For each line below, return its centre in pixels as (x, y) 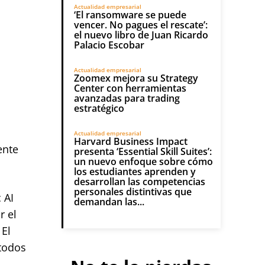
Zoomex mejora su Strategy (136, 78)
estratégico (99, 108)
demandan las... (109, 202)
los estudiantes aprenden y (135, 172)
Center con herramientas (130, 88)
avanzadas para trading (127, 98)
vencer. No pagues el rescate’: (141, 25)
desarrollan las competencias (140, 182)
